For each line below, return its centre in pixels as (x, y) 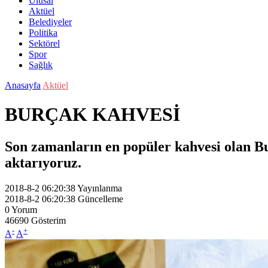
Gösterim (48, 220)
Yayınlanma (100, 188)
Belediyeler (50, 22)
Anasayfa (23, 85)
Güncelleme (100, 199)
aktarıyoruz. (43, 162)
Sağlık (41, 65)
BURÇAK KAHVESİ (92, 115)
